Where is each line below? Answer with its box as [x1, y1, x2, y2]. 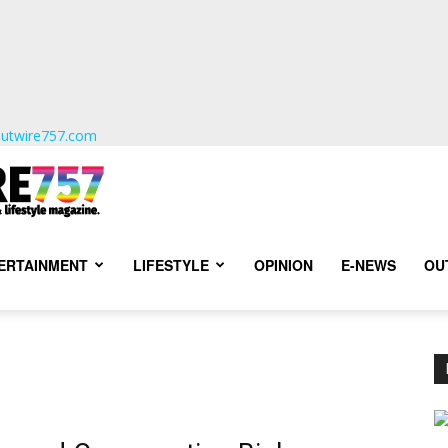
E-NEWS [341, 255, 396, 275]
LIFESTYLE [133, 255, 209, 275]
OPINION [254, 255, 313, 275]
